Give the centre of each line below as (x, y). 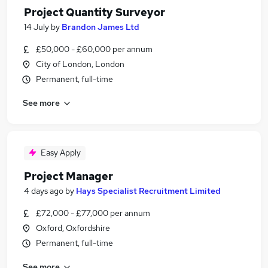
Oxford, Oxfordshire (73, 228)
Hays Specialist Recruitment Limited (148, 191)
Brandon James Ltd (100, 27)
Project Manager (68, 176)
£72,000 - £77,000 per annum (93, 213)
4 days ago (44, 191)
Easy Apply (61, 153)
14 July (36, 27)
